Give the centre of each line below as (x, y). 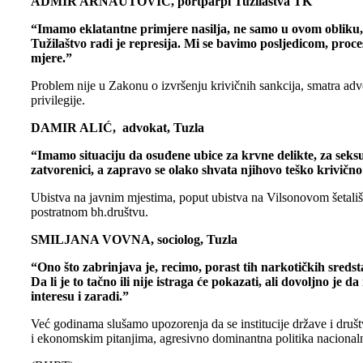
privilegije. (58, 100)
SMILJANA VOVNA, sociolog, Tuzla (134, 239)
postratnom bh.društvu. (90, 211)
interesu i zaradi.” (80, 296)
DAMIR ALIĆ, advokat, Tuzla (117, 127)
